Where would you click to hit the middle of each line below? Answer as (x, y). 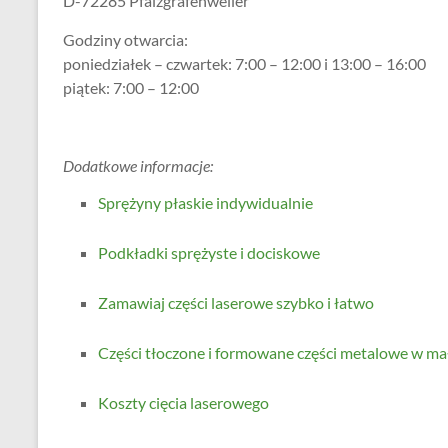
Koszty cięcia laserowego (183, 402)
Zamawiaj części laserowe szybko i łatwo (236, 302)
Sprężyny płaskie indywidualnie (205, 202)
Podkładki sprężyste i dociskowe (209, 252)
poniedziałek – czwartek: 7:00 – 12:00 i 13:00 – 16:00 (244, 63)
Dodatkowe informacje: (138, 165)
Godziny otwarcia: (125, 39)
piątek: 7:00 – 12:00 (131, 87)
